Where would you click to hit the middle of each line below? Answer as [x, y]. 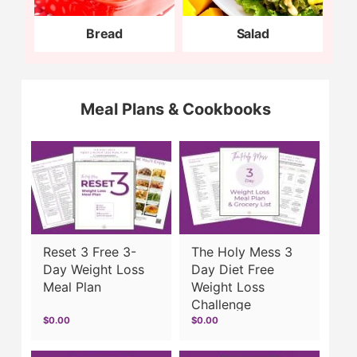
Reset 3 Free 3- [90, 251]
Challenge [222, 304]
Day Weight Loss [94, 269]
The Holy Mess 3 [242, 251]
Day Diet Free [233, 269]
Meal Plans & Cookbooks [175, 109]
